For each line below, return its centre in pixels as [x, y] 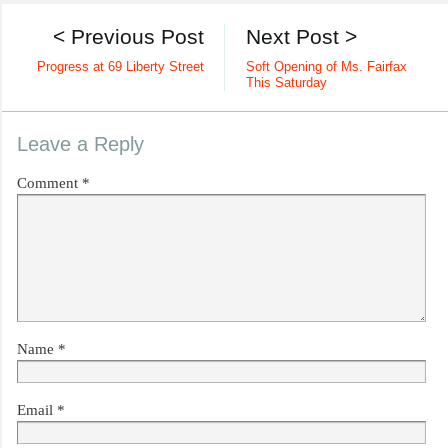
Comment [49, 182]
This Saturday [286, 82]
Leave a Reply [80, 143]
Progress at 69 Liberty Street [121, 66]
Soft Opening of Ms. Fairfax [326, 66]
